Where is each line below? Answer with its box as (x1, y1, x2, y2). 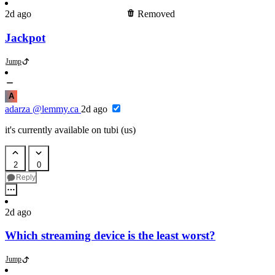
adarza (5, 103, 30, 114)
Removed (137, 9, 175, 20)
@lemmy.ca (33, 103, 79, 114)
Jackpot (5, 31, 45, 44)
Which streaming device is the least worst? (5, 229, 215, 242)
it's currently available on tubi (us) (5, 124, 136, 135)
